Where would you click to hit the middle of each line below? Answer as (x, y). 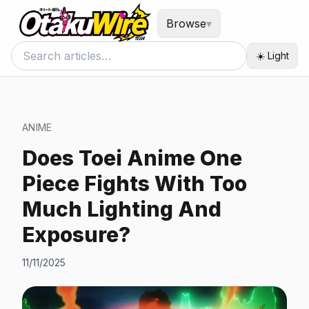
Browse (186, 23)
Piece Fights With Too (134, 183)
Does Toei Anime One (132, 158)
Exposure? (76, 235)
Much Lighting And (122, 209)
